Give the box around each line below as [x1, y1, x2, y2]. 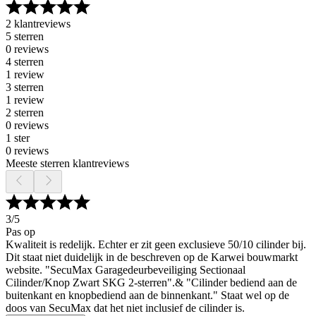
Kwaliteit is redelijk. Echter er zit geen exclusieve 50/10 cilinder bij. [6, 238, 306, 251]
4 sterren [6, 56, 44, 68]
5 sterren [6, 30, 44, 43]
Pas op [6, 226, 35, 238]
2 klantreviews [6, 18, 71, 30]
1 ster [6, 132, 30, 145]
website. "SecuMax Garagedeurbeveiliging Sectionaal [6, 264, 245, 276]
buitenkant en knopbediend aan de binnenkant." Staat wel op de [6, 289, 289, 302]
